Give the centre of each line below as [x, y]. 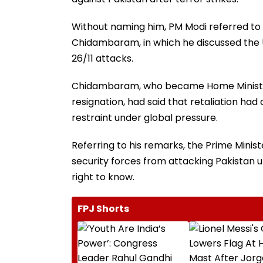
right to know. [103, 177]
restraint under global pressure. [145, 117]
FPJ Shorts [103, 208]
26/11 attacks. [102, 58]
